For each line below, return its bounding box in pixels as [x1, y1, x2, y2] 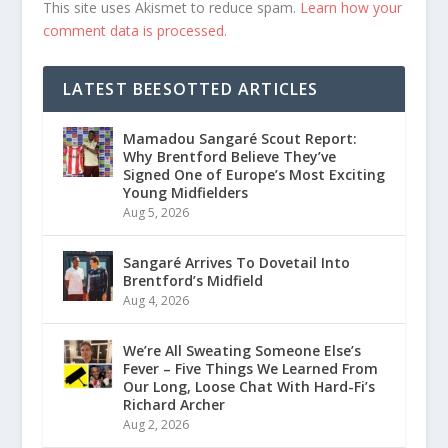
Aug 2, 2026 [122, 416, 189, 434]
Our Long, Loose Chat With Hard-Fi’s [122, 377, 375, 397]
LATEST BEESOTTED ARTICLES [62, 78, 319, 101]
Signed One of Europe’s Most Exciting [122, 165, 385, 185]
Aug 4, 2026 [122, 292, 189, 310]
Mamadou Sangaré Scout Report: [122, 129, 357, 149]
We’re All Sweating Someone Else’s [122, 341, 361, 361]
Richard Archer [122, 395, 225, 415]
